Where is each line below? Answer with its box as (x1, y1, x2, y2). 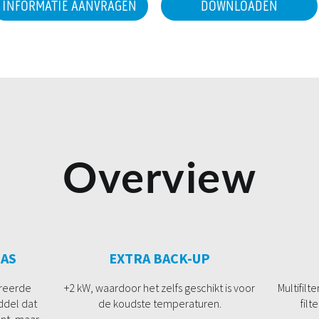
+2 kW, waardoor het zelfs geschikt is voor (64, 281, 255, 296)
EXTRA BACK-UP (109, 249, 210, 268)
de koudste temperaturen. (98, 296, 221, 311)
